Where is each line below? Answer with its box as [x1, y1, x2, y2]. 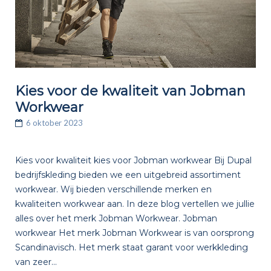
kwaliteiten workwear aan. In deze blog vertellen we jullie [15, 198, 255, 210]
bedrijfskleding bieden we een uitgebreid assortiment [15, 169, 241, 181]
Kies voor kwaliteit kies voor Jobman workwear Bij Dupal [15, 155, 252, 166]
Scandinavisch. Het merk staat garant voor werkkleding [15, 242, 248, 253]
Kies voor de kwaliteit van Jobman [15, 82, 246, 99]
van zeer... [15, 256, 57, 268]
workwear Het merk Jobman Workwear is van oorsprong [15, 227, 254, 239]
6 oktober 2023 [25, 117, 83, 128]
